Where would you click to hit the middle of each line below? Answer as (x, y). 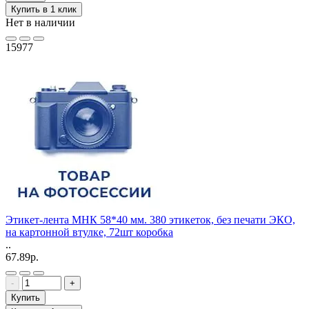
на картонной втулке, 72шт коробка (89, 232)
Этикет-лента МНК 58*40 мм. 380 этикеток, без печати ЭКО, (150, 219)
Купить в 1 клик (44, 9)
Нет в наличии (40, 22)
